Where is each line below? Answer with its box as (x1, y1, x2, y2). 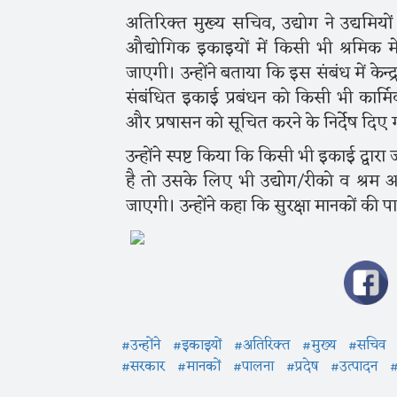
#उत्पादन (331, 354, 378, 380)
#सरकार (121, 354, 165, 380)
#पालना (233, 354, 274, 380)
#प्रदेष (286, 354, 318, 380)
